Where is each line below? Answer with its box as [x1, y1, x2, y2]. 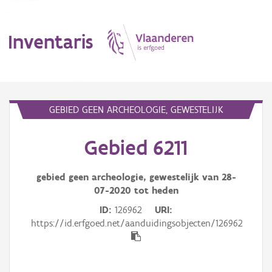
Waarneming [9, 195, 55, 206]
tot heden [131, 185, 178, 196]
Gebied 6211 [84, 135, 188, 160]
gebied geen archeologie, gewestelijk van [36, 171, 222, 183]
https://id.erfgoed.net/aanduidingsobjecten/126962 [31, 217, 243, 229]
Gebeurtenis [9, 248, 54, 258]
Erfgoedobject [9, 143, 60, 154]
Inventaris [8, 29, 93, 53]
